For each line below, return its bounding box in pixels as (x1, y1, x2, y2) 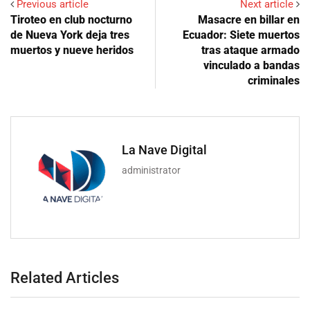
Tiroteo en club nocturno (10, 13, 132, 27)
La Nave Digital (122, 143, 207, 158)
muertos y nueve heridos (10, 44, 134, 57)
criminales (248, 74, 300, 88)
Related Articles (10, 269, 119, 287)
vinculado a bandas (203, 59, 300, 73)
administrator (122, 165, 181, 176)
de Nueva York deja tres (10, 28, 129, 42)
